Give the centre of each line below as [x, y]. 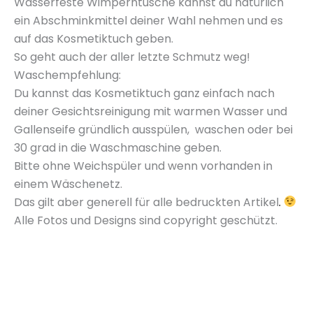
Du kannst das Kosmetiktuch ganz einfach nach [144, 93]
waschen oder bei [242, 129]
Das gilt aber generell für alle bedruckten [129, 202]
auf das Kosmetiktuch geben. [94, 38]
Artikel [261, 202]
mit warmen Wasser [209, 111]
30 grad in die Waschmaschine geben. [118, 147]
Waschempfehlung [66, 75]
